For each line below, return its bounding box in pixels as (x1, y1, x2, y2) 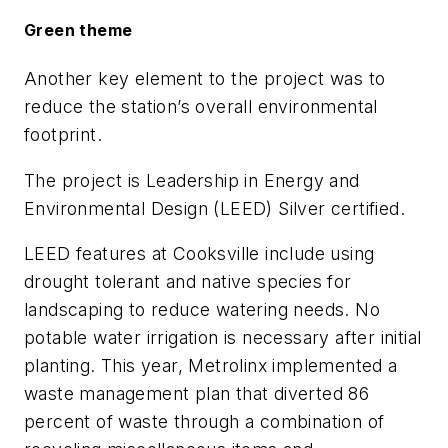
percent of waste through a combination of (24, 411, 385, 433)
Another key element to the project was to (24, 68, 386, 90)
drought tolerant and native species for (24, 271, 352, 293)
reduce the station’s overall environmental (24, 96, 378, 118)
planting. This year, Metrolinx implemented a (24, 355, 398, 377)
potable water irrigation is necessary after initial (24, 327, 422, 349)
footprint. (24, 124, 103, 146)
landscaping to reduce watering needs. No (24, 299, 380, 321)
